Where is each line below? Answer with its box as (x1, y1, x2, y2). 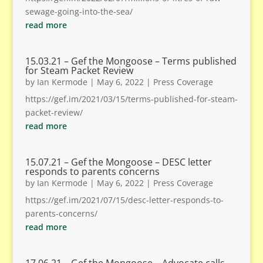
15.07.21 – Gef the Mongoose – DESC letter (25, 156, 212, 168)
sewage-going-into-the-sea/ (25, 6, 133, 17)
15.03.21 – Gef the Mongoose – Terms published (25, 55, 237, 68)
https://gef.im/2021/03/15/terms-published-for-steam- (25, 93, 238, 104)
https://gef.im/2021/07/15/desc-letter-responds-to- (25, 194, 224, 205)
